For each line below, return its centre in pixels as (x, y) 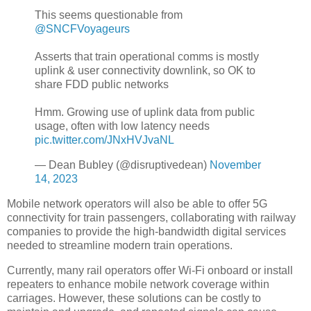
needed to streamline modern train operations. (120, 246)
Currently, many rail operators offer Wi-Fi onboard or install (150, 270)
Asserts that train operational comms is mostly (147, 57)
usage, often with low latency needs (122, 126)
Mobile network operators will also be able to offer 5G (137, 204)
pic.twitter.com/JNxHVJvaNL (104, 140)
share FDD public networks (102, 85)
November (235, 165)
